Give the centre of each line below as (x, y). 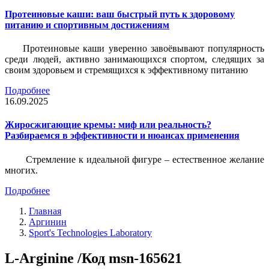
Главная (45, 211)
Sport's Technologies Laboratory (90, 232)
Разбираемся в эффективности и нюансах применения (122, 136)
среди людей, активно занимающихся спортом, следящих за (134, 59)
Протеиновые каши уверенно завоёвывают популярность (144, 49)
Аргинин (48, 222)
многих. (21, 170)
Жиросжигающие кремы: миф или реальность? (108, 125)
